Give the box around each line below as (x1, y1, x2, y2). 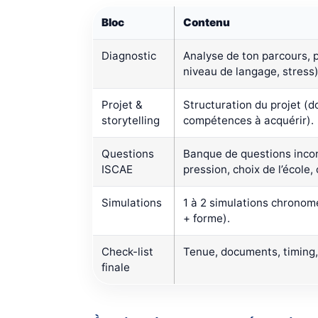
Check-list (102, 245, 153, 259)
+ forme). (183, 212, 230, 226)
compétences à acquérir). (183, 114, 314, 128)
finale (102, 261, 130, 275)
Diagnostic (102, 49, 156, 63)
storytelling (102, 114, 160, 128)
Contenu (183, 16, 230, 30)
